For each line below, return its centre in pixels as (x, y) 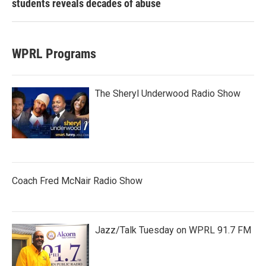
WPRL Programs (54, 53)
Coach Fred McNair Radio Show (77, 180)
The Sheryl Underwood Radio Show (168, 93)
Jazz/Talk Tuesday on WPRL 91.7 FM (173, 230)
